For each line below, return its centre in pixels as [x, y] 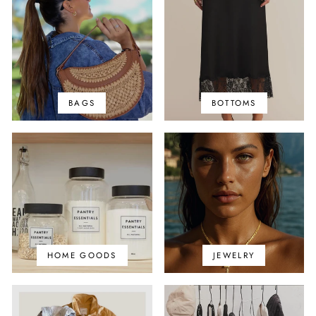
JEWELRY [234, 255]
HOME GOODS [82, 255]
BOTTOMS [234, 103]
